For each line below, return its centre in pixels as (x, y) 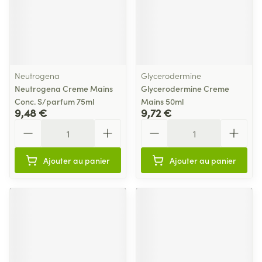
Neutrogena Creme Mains (64, 88)
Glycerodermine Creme (185, 88)
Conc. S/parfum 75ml (54, 101)
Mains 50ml (162, 101)
